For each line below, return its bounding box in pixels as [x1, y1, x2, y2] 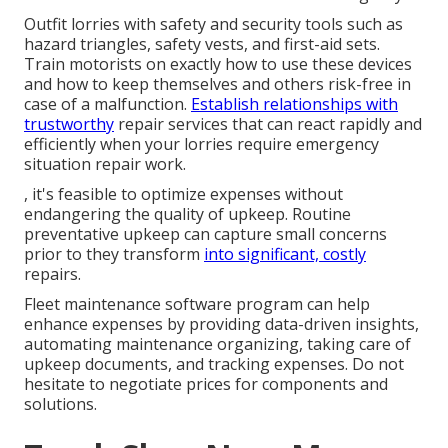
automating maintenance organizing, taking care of [24, 333, 411, 356]
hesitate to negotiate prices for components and [24, 373, 388, 396]
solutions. [24, 393, 97, 416]
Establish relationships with [191, 93, 398, 116]
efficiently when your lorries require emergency [24, 133, 379, 156]
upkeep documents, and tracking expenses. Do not [24, 353, 404, 376]
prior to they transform [24, 243, 204, 266]
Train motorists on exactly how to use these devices [24, 53, 412, 76]
